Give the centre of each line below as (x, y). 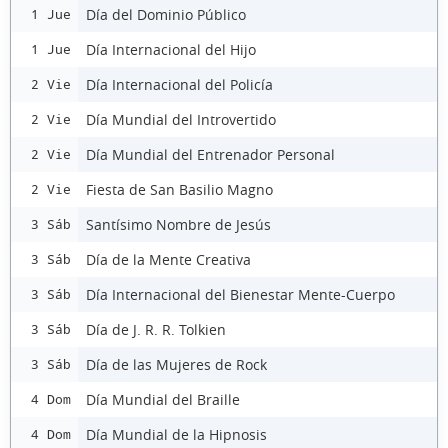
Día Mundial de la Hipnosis (176, 434)
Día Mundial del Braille (163, 399)
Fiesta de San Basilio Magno (179, 189)
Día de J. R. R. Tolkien (156, 329)
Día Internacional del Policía (179, 84)
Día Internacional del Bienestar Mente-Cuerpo (240, 294)
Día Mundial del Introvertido (181, 119)
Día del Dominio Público (166, 14)
